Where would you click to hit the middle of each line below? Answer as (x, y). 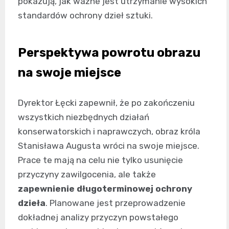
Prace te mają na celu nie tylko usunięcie (100, 160)
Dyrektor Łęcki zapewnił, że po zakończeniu (106, 103)
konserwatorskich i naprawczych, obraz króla (109, 131)
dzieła (32, 203)
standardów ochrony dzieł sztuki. (85, 15)
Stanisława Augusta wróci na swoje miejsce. (109, 146)
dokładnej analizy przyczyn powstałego (98, 217)
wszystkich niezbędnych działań (84, 117)
